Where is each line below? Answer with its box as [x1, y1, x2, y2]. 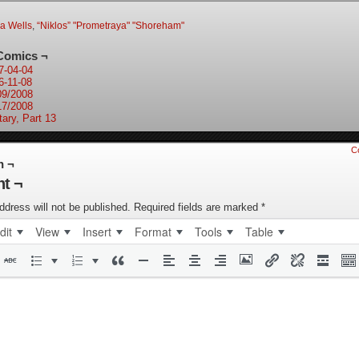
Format [135, 224, 171, 240]
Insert [83, 224, 111, 240]
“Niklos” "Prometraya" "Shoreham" [37, 20, 184, 31]
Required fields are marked [134, 201, 261, 213]
